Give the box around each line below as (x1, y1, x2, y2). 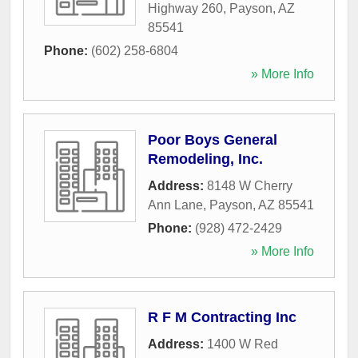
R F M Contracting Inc (148, 308, 296, 325)
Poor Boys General (148, 131, 277, 148)
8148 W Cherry (207, 178, 292, 193)
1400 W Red (207, 336, 278, 351)
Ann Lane (148, 197, 203, 212)
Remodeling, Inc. (148, 150, 263, 167)
